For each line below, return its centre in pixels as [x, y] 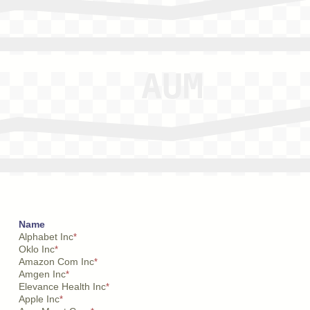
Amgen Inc [42, 274]
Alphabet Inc [46, 237]
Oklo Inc [37, 249]
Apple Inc [39, 299]
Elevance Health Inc [62, 286]
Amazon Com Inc [56, 262]
